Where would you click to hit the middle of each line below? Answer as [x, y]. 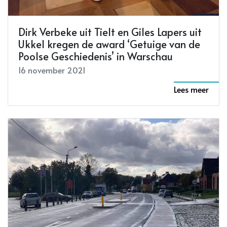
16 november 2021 [52, 70]
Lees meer [191, 89]
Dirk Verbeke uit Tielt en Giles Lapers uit [110, 32]
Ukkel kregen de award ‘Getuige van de [109, 44]
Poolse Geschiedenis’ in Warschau [96, 56]
